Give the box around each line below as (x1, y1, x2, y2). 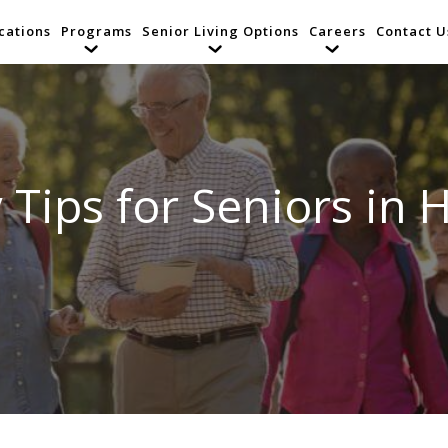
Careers (309, 22, 366, 41)
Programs (61, 22, 132, 41)
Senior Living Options (142, 22, 299, 41)
